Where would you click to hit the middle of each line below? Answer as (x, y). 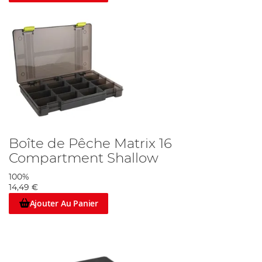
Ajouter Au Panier (64, 204)
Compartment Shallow (84, 158)
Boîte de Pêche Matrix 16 (90, 144)
